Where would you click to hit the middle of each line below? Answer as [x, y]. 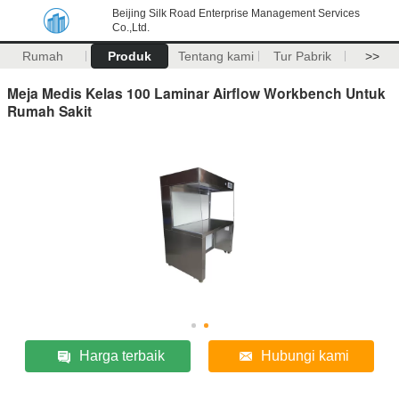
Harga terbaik [122, 355]
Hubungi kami [305, 355]
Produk [129, 56]
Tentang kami [216, 56]
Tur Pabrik [302, 56]
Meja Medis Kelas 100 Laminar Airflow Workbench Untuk [196, 93]
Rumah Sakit [49, 110]
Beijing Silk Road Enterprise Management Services [236, 13]
